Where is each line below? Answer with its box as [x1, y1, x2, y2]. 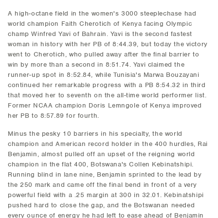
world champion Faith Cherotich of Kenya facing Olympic [8, 19, 192, 28]
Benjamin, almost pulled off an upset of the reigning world [8, 150, 195, 158]
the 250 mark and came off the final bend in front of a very [8, 181, 197, 189]
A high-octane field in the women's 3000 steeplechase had [8, 9, 197, 18]
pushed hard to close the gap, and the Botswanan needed [8, 201, 195, 209]
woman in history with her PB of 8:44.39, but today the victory [8, 40, 208, 48]
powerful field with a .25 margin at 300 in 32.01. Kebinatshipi [8, 191, 204, 199]
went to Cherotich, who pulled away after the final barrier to [8, 50, 200, 58]
